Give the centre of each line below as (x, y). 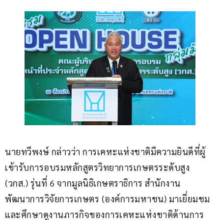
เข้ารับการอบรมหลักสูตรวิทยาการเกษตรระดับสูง (98, 167)
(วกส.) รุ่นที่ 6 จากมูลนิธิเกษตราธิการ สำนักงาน (93, 183)
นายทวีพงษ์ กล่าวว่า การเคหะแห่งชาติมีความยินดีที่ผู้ (105, 152)
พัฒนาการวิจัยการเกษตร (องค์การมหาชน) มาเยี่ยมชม (108, 199)
